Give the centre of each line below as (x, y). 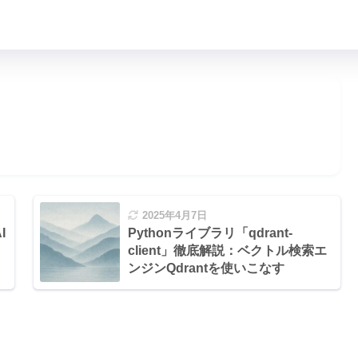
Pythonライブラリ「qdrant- (210, 233)
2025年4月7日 (174, 215)
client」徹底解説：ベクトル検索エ (227, 250)
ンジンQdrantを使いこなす (206, 268)
